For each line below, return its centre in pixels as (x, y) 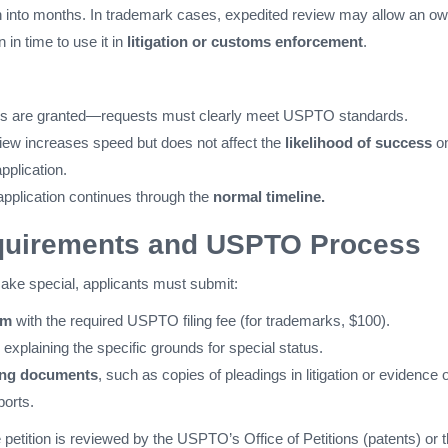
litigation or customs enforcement (245, 41)
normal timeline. (269, 196)
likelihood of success (358, 142)
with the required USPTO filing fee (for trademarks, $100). (201, 320)
